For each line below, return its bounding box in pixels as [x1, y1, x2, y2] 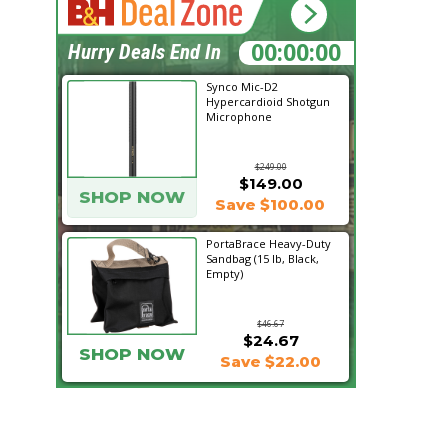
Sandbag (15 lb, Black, [206, 251, 319, 266]
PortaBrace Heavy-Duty [206, 236, 331, 251]
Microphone [206, 109, 272, 124]
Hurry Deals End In [68, 40, 221, 64]
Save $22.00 [219, 352, 321, 371]
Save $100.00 [215, 195, 325, 214]
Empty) [206, 266, 243, 281]
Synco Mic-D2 [206, 79, 278, 94]
